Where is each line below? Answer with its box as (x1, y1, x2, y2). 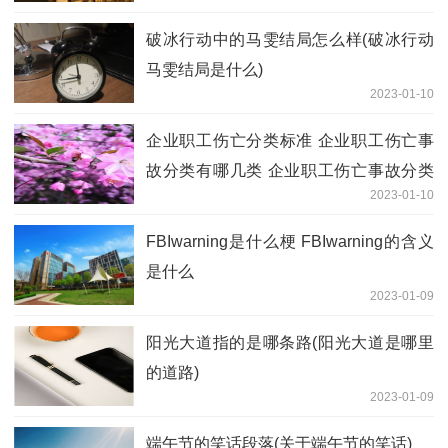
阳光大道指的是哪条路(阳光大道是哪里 (146, 334, 434, 352)
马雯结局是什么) (146, 61, 263, 79)
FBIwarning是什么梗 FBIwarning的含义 (146, 233, 434, 251)
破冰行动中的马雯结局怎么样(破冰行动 (146, 31, 434, 49)
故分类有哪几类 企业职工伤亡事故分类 (146, 162, 434, 180)
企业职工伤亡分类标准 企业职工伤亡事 (146, 132, 434, 150)
